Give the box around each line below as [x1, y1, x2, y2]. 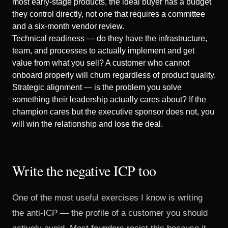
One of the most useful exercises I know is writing [12, 193, 203, 203]
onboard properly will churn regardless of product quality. [12, 71, 216, 79]
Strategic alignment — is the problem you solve [12, 83, 182, 92]
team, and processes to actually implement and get [12, 46, 194, 55]
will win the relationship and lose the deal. [12, 120, 163, 128]
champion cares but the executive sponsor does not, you [12, 107, 214, 116]
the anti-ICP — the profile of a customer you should [12, 208, 208, 218]
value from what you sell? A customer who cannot [12, 59, 189, 67]
